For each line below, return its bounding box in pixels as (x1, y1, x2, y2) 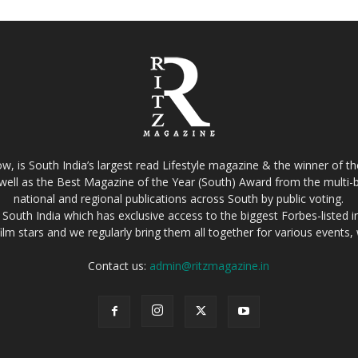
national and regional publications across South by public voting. (14, 190, 344, 206)
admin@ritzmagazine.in (149, 257, 270, 273)
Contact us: (88, 257, 150, 273)
